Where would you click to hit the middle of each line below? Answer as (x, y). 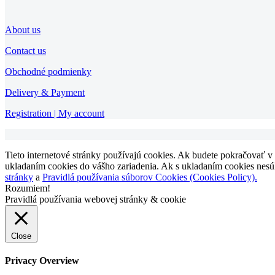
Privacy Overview (42, 261)
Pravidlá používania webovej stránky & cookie (95, 199)
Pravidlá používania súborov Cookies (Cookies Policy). (150, 177)
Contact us (25, 50)
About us (23, 29)
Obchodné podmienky (48, 71)
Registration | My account (55, 113)
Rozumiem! (28, 188)
